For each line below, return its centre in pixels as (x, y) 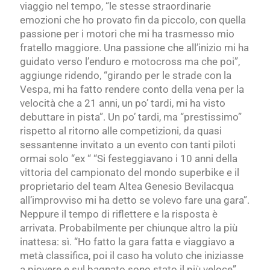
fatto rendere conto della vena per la (162, 89)
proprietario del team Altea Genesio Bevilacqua (127, 187)
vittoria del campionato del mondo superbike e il (130, 173)
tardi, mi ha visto (188, 103)
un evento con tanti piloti (180, 145)
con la (218, 76)
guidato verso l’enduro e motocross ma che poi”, (130, 62)
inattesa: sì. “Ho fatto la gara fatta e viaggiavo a (127, 242)
